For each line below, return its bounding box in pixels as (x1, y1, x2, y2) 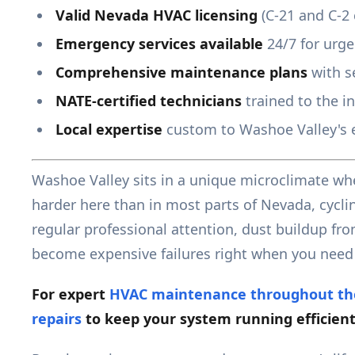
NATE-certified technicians (55, 91, 242, 111)
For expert (32, 284, 109, 304)
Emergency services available (55, 34, 263, 54)
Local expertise (55, 120, 162, 139)
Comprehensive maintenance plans (55, 63, 307, 82)
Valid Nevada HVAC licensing (55, 6, 258, 25)
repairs (32, 309, 82, 329)
